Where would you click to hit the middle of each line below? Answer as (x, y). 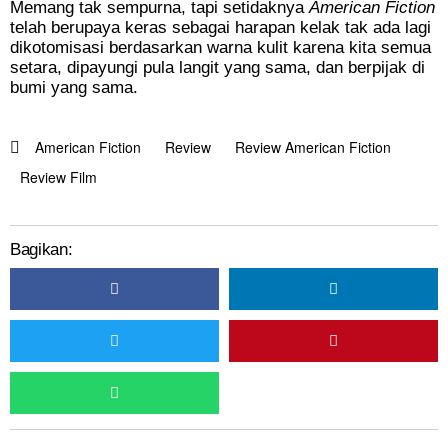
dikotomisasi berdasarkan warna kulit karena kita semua (220, 48)
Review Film (58, 177)
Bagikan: (41, 250)
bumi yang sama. (74, 88)
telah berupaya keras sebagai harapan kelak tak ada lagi (220, 28)
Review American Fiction (313, 147)
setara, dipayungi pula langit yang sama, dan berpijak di (217, 68)
